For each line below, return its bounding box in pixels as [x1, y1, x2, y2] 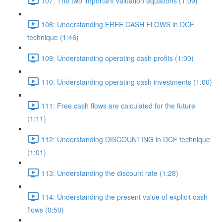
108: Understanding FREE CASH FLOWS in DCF [41, 19, 194, 29]
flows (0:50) [27, 205, 64, 215]
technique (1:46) [27, 32, 79, 42]
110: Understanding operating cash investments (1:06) [41, 76, 212, 87]
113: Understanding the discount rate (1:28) [41, 167, 178, 178]
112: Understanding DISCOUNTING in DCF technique [41, 134, 210, 144]
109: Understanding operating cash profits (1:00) [41, 53, 194, 63]
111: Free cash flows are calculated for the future [41, 100, 195, 111]
